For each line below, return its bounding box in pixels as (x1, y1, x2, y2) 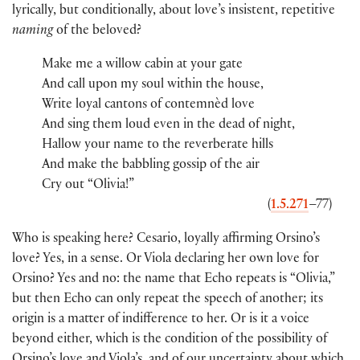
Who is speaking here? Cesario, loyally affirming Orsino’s (12, 233, 320, 247)
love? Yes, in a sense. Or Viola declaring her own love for (12, 253, 319, 268)
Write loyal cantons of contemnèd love (42, 99, 256, 113)
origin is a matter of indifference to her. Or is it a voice (12, 313, 309, 328)
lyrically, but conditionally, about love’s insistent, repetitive (12, 5, 335, 19)
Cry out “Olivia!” (42, 179, 135, 194)
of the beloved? (53, 25, 141, 39)
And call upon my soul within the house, (42, 79, 264, 93)
